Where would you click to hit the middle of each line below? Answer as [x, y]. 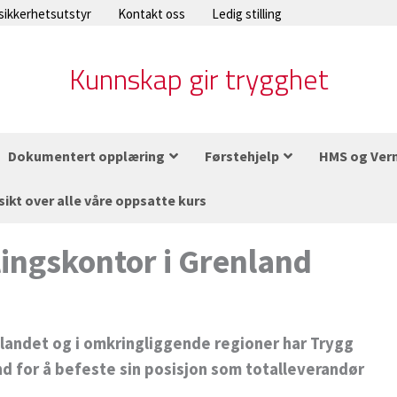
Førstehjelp [242, 156]
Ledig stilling [247, 14]
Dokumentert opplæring [86, 156]
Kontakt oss [152, 14]
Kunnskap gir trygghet [198, 79]
